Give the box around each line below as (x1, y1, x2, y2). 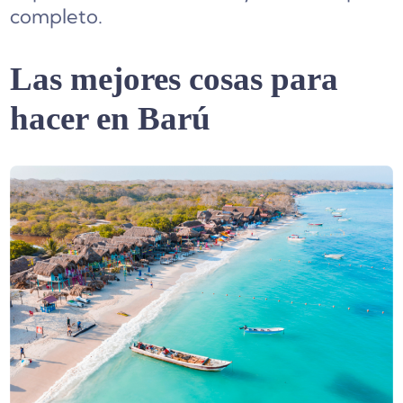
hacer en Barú (10, 99, 211, 137)
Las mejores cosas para (10, 59, 339, 97)
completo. (10, 3, 103, 29)
